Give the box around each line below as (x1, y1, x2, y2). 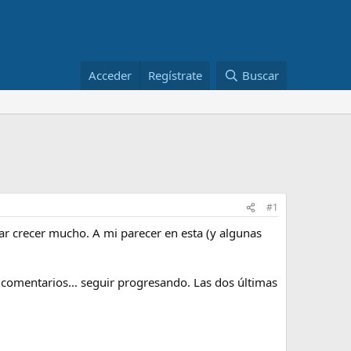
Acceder (89, 67, 132, 83)
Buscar (242, 67, 279, 83)
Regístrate (148, 67, 203, 83)
